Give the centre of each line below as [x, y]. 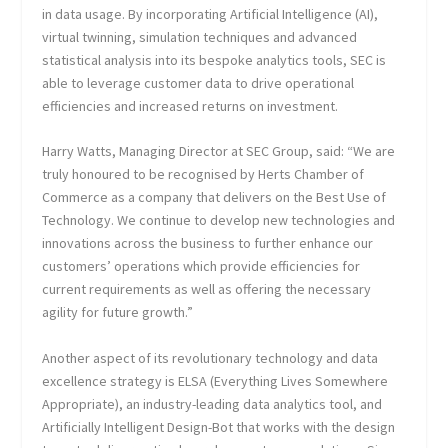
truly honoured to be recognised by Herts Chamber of [203, 174]
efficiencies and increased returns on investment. [190, 105]
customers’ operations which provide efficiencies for [201, 266]
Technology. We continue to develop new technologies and [219, 220]
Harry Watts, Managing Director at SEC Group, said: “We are [219, 151]
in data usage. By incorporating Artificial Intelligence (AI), [210, 13]
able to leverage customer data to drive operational [198, 82]
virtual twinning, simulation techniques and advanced [200, 36]
